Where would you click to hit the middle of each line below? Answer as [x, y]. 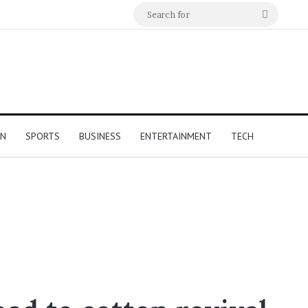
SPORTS [43, 136]
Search [285, 14]
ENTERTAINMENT [176, 136]
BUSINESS [100, 136]
